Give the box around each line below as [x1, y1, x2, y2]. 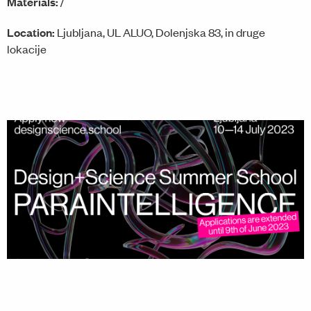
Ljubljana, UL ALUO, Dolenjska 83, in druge [57, 24, 265, 40]
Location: [7, 24, 55, 41]
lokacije [7, 41, 47, 57]
